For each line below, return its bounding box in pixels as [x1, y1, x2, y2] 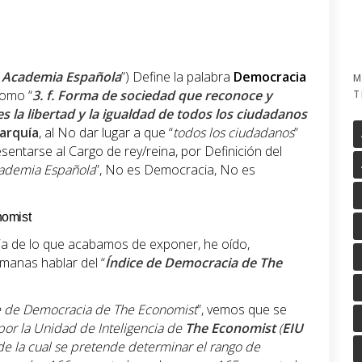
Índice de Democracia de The [105, 254, 282, 272]
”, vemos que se [197, 301, 287, 319]
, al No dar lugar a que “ [39, 124, 173, 142]
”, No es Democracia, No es [95, 161, 255, 179]
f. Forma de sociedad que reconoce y [46, 86, 272, 105]
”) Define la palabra [121, 68, 234, 86]
